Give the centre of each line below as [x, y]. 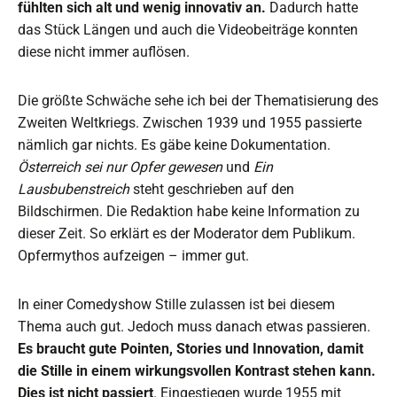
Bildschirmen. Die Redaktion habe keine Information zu [189, 212]
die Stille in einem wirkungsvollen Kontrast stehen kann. [197, 371]
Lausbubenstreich [74, 190]
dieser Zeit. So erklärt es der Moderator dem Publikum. [187, 234]
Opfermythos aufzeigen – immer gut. [133, 256]
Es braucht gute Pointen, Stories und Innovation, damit [191, 349]
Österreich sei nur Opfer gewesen [120, 167]
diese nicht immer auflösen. [104, 52]
